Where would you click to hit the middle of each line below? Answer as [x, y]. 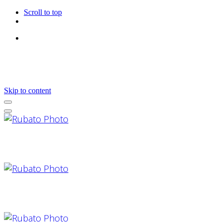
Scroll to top [43, 12]
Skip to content [28, 90]
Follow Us [60, 38]
